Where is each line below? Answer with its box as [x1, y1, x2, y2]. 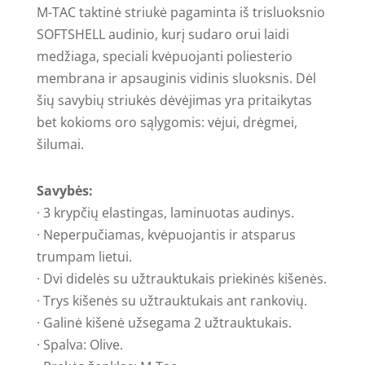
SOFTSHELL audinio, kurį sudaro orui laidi [36, 24, 289, 43]
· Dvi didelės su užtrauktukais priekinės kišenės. [36, 269, 327, 288]
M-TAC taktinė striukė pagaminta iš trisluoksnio [36, 2, 325, 21]
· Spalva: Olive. [36, 335, 123, 354]
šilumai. [36, 134, 84, 153]
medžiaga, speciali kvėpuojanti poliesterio [36, 46, 292, 65]
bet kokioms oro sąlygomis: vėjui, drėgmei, [36, 112, 297, 131]
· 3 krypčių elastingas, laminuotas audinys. [36, 203, 294, 222]
